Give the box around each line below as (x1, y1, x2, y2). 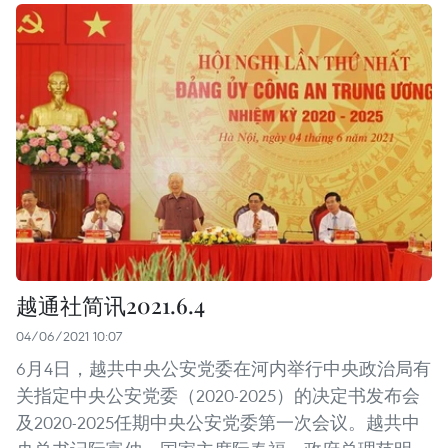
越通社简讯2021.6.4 (16, 290, 205, 321)
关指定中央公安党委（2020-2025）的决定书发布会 (16, 384, 420, 408)
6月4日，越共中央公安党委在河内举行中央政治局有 (16, 357, 431, 381)
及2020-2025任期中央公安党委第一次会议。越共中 (16, 411, 420, 435)
